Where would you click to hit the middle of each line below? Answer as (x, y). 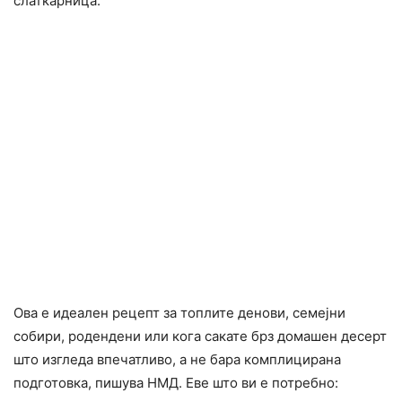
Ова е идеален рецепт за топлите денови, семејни (179, 313)
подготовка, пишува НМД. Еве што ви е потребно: (176, 383)
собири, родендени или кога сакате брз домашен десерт (200, 336)
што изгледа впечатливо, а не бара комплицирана (177, 360)
